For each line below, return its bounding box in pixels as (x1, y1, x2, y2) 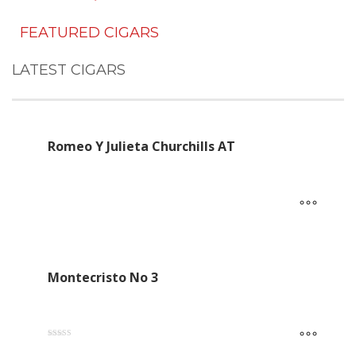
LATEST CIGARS (12, 60, 126, 79)
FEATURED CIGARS (20, 23, 159, 41)
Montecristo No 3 (48, 268, 158, 286)
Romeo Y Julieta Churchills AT (48, 137, 235, 155)
